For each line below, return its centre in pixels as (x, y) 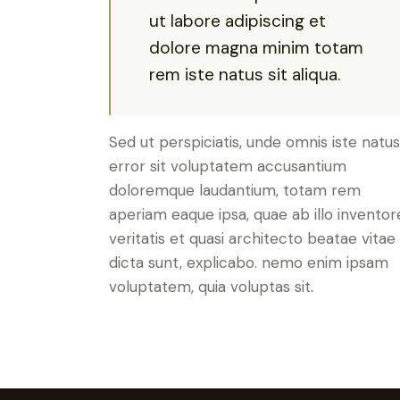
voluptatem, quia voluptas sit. (211, 287)
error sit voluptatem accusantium (228, 167)
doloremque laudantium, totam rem (235, 191)
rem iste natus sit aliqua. (245, 74)
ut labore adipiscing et (238, 21)
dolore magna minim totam (257, 47)
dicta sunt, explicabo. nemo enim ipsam (249, 263)
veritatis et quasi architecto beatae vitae (252, 239)
